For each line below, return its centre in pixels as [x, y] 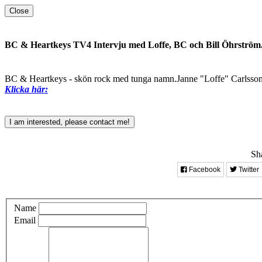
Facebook [204, 169]
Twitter [248, 169]
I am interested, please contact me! [70, 122]
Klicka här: [26, 89]
